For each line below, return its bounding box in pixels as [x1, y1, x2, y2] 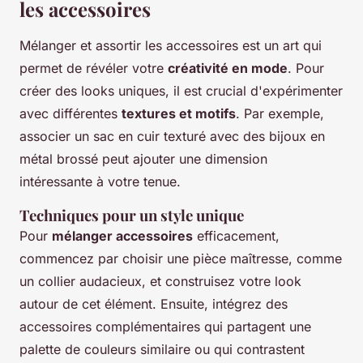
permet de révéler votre [19, 60, 168, 77]
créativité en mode [168, 60, 288, 77]
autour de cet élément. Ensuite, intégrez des [19, 296, 288, 313]
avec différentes [19, 105, 122, 122]
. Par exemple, [236, 105, 324, 122]
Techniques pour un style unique [19, 205, 244, 226]
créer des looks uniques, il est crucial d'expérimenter [19, 83, 343, 100]
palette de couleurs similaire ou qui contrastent [19, 341, 305, 358]
